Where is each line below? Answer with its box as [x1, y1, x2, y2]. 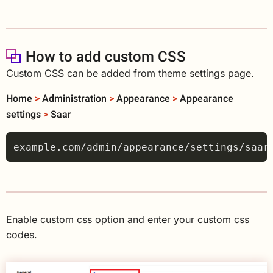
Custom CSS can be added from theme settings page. [6, 66, 254, 79]
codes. [6, 228, 37, 241]
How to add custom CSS [26, 46, 186, 68]
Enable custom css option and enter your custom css [6, 213, 249, 225]
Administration [40, 91, 109, 106]
